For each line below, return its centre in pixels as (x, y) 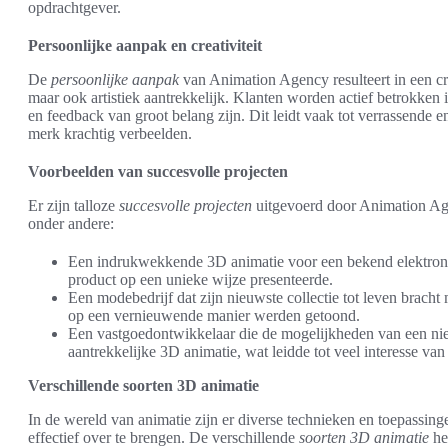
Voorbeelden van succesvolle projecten (158, 171)
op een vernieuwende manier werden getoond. (214, 315)
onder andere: (71, 223)
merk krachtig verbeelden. (110, 133)
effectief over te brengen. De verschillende (163, 437)
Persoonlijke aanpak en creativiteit (145, 45)
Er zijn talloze (73, 205)
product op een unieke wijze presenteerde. (200, 279)
